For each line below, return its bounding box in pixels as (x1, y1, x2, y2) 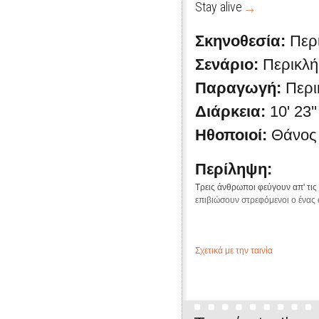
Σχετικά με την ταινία (195, 246, 273, 256)
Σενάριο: (195, 56, 258, 73)
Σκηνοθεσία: (195, 32, 286, 50)
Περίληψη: (195, 160, 272, 178)
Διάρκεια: (195, 103, 266, 120)
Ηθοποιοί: (195, 126, 267, 144)
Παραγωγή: (195, 79, 281, 97)
